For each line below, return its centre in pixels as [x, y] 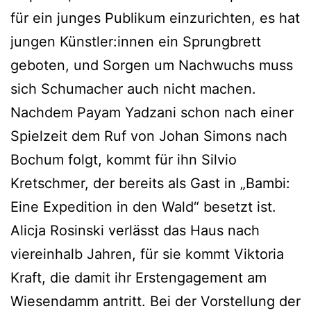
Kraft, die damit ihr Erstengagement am [138, 277]
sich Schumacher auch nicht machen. [133, 89]
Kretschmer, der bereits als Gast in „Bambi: [150, 183]
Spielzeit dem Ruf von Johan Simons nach [149, 136]
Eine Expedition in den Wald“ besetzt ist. [143, 207]
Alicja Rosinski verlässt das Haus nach [135, 230]
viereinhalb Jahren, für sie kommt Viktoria [147, 254]
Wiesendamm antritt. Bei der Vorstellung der [155, 301]
